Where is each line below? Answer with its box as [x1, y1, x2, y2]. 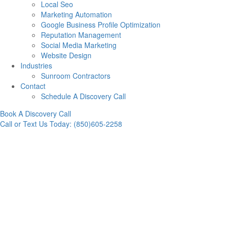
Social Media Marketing [41, 40, 117, 50]
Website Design [41, 50, 91, 60]
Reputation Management [41, 30, 121, 40]
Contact [20, 81, 45, 91]
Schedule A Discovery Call [41, 91, 126, 101]
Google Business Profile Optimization [41, 19, 161, 30]
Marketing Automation [41, 9, 112, 19]
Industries [20, 60, 52, 71]
